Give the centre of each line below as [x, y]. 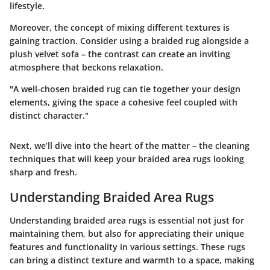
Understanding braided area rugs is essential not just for [127, 220]
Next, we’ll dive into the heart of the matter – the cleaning [130, 146]
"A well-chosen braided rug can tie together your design [125, 89]
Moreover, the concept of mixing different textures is [120, 28]
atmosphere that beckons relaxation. [86, 67]
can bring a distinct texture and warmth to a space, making [132, 260]
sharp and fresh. [43, 172]
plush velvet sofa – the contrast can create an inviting [120, 54]
